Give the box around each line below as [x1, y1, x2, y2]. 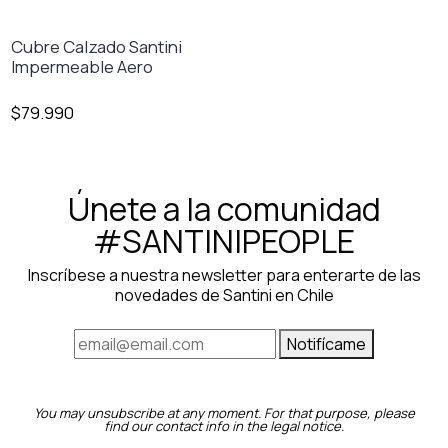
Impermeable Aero [11, 55, 154, 79]
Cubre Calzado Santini [11, 35, 183, 59]
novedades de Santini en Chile [114, 283, 334, 306]
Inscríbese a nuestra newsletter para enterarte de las [27, 263, 421, 286]
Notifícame [287, 332, 366, 355]
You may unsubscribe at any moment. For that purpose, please [33, 403, 415, 422]
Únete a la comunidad [67, 186, 381, 231]
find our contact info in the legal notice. [104, 416, 344, 435]
